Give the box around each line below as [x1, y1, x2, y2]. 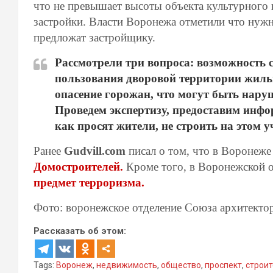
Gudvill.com [61, 144, 126, 157]
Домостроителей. [34, 160, 123, 173]
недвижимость [96, 260, 157, 270]
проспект [205, 260, 242, 270]
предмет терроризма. [34, 176, 144, 189]
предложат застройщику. [34, 31, 155, 44]
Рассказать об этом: [34, 225, 126, 236]
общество [161, 260, 201, 270]
